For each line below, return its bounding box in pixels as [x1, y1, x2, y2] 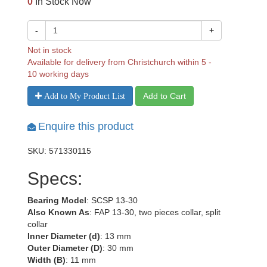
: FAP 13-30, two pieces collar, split [89, 207, 221, 217]
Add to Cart [143, 91, 186, 101]
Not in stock [27, 45, 72, 55]
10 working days [27, 69, 89, 79]
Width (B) [27, 255, 66, 265]
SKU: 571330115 [27, 146, 91, 156]
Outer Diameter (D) [27, 243, 103, 253]
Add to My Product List [42, 92, 125, 100]
